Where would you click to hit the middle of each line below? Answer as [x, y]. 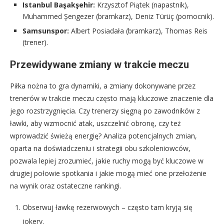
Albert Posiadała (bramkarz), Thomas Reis [138, 30]
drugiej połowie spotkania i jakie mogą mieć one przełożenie [108, 173]
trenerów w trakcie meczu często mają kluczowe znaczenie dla [112, 98]
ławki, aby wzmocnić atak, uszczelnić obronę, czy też [95, 123]
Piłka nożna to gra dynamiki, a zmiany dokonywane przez [103, 85]
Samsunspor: [46, 30]
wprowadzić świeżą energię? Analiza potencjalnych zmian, [103, 135]
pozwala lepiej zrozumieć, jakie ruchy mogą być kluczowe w [107, 160]
